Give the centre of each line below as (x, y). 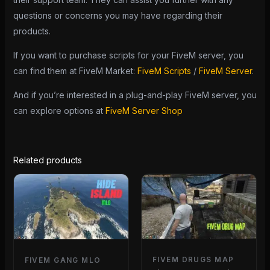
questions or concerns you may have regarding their (118, 15)
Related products (47, 160)
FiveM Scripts (164, 71)
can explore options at (59, 110)
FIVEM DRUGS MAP (193, 260)
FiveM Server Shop (144, 110)
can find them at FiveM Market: (75, 71)
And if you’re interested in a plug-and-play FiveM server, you (135, 95)
